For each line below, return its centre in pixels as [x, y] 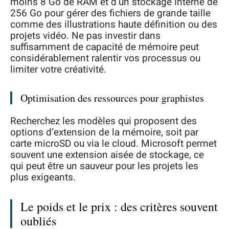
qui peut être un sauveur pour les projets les [104, 166]
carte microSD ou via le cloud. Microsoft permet [113, 144]
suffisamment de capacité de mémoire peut [105, 47]
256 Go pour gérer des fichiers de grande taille [110, 13]
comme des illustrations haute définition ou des [114, 24]
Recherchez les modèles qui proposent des [104, 121]
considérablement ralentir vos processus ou [105, 58]
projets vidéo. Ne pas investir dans [85, 36]
